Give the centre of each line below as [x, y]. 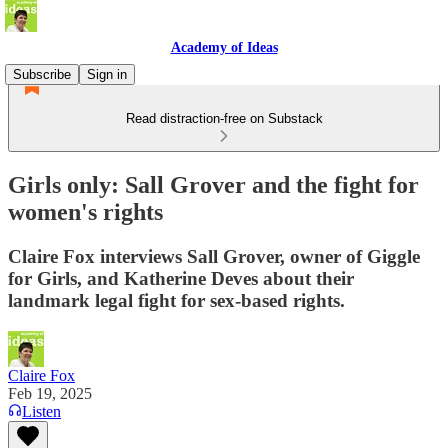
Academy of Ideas [224, 47]
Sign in [107, 74]
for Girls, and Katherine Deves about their [181, 278]
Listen [41, 411]
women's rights [85, 211]
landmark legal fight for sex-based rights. [176, 300]
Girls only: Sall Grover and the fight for [213, 184]
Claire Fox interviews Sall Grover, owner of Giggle [214, 256]
